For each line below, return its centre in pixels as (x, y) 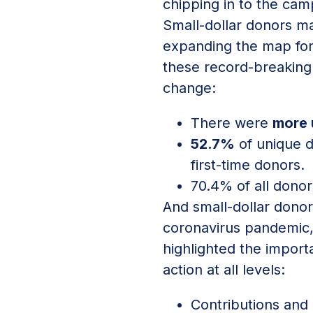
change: (189, 88)
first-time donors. (248, 165)
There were (232, 123)
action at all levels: (224, 270)
